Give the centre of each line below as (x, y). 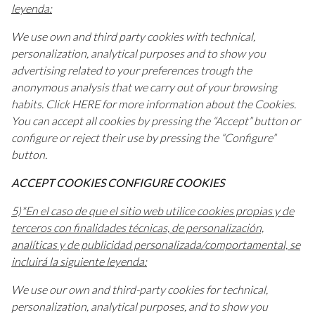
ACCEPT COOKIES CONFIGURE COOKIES (118, 183)
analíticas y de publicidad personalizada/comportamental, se (156, 245)
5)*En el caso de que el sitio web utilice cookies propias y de (153, 211)
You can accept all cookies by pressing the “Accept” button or (156, 121)
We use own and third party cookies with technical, (133, 37)
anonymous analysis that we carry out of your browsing (144, 87)
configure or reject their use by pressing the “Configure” (143, 138)
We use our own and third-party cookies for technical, (140, 290)
